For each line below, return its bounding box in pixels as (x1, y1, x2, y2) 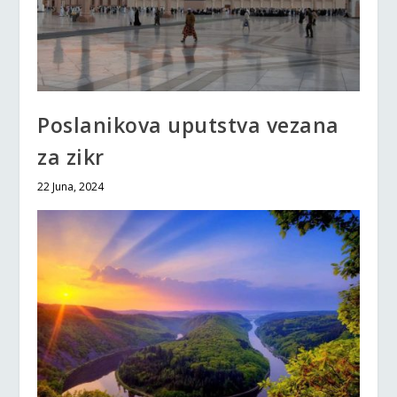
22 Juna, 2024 (37, 178, 105, 194)
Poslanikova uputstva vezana (37, 110, 339, 139)
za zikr (37, 142, 105, 171)
